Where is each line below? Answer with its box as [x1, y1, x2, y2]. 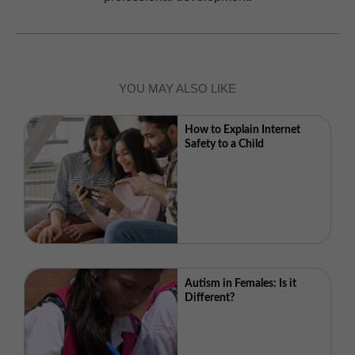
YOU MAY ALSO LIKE [119, 82, 236, 96]
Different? [185, 292, 235, 303]
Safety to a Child [185, 139, 265, 151]
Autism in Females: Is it [185, 277, 297, 289]
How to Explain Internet [185, 124, 301, 136]
